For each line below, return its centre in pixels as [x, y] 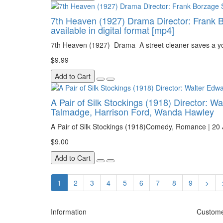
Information [69, 212]
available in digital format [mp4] [112, 30]
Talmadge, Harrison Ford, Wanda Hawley [132, 112]
